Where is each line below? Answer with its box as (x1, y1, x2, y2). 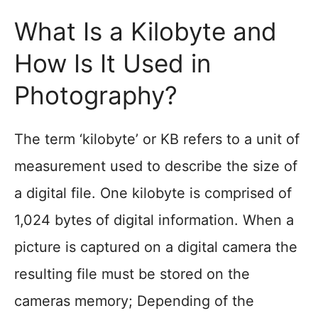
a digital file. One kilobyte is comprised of (14, 185, 292, 202)
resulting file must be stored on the (14, 265, 250, 283)
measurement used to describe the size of (14, 158, 297, 175)
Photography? (14, 80, 177, 110)
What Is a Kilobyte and (14, 16, 277, 46)
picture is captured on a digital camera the (14, 238, 297, 256)
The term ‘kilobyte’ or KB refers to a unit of (14, 131, 300, 148)
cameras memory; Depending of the (14, 292, 254, 309)
